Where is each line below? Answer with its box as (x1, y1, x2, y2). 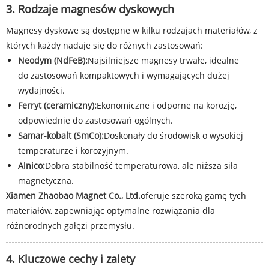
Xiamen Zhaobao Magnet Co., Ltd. (6, 190, 141, 201)
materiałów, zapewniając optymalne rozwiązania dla (6, 205, 215, 216)
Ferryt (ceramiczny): (18, 100, 97, 111)
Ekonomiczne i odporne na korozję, (97, 100, 237, 111)
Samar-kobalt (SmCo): (18, 130, 104, 141)
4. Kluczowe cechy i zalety (6, 252, 135, 266)
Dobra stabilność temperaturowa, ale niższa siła (45, 160, 238, 171)
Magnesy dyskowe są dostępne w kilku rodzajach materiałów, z (6, 25, 258, 36)
